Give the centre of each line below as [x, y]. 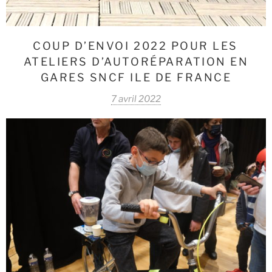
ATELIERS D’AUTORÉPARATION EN [136, 62]
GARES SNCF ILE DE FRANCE [136, 78]
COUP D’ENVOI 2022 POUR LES [135, 46]
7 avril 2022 [136, 99]
